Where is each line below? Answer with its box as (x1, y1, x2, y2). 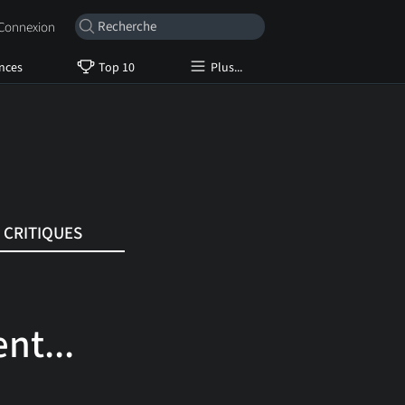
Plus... (210, 59, 242, 77)
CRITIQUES (4, 221, 82, 245)
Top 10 (98, 59, 135, 77)
